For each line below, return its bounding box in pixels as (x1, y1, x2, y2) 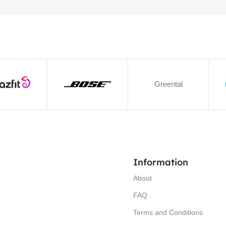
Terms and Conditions (133, 208, 203, 216)
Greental (154, 80, 183, 88)
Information (133, 156, 188, 168)
